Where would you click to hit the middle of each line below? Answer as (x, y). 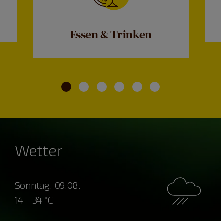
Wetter (39, 150)
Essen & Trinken (111, 34)
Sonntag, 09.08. (47, 185)
